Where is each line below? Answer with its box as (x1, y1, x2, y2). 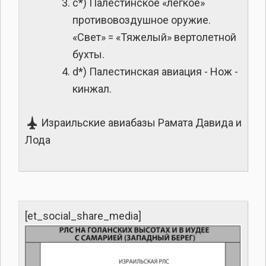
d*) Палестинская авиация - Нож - (72, 65, 238, 78)
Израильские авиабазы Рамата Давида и (39, 116, 242, 129)
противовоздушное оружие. (72, 13, 211, 26)
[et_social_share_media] (25, 209, 141, 222)
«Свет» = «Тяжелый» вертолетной (72, 30, 236, 43)
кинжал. (72, 82, 112, 95)
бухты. (72, 47, 104, 61)
